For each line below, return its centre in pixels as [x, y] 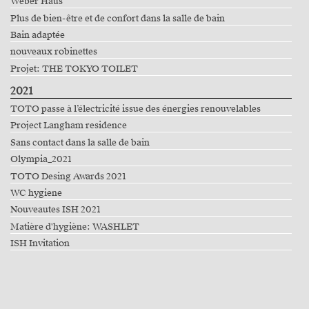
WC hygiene [36, 193]
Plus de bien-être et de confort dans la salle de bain [117, 18]
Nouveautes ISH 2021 [55, 210]
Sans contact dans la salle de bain [80, 142]
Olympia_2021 [41, 160]
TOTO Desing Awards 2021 [68, 176]
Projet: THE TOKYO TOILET [74, 69]
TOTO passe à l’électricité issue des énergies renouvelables [135, 109]
